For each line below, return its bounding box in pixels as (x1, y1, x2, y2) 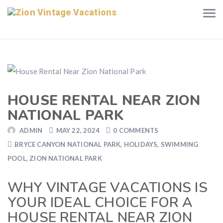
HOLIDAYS (123, 140, 158, 148)
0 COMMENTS (113, 126, 159, 134)
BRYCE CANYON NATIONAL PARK (14, 140, 121, 148)
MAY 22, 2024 (56, 126, 100, 134)
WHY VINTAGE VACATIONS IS (7, 178, 208, 197)
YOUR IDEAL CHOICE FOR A (7, 193, 193, 212)
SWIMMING (160, 140, 199, 148)
